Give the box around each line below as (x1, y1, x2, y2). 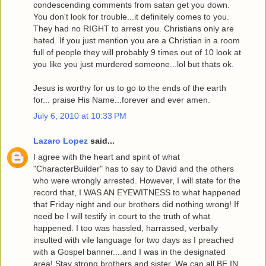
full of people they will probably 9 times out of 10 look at (33, 47, 241, 58)
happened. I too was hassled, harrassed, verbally (33, 223, 218, 233)
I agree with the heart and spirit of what (33, 152, 180, 162)
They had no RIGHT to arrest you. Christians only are (33, 24, 234, 34)
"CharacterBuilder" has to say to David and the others (33, 164, 234, 174)
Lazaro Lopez (33, 135, 88, 145)
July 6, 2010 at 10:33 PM (33, 111, 126, 121)
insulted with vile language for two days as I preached (33, 235, 234, 245)
